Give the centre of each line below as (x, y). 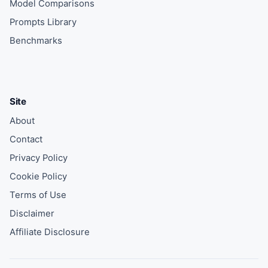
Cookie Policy (38, 176)
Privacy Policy (39, 158)
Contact (26, 139)
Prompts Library (43, 22)
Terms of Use (38, 195)
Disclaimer (32, 214)
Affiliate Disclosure (50, 232)
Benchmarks (36, 41)
